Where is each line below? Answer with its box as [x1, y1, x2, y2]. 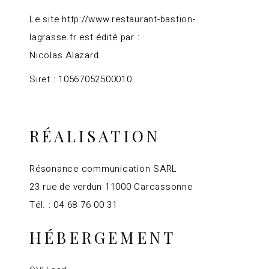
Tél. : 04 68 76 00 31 [29, 198, 118, 211]
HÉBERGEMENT [29, 227, 177, 248]
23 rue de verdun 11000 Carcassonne [29, 180, 193, 193]
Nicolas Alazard [29, 49, 99, 62]
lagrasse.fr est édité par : [29, 31, 140, 44]
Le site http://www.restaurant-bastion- [29, 13, 196, 26]
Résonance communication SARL [29, 162, 177, 175]
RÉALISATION [29, 125, 161, 147]
